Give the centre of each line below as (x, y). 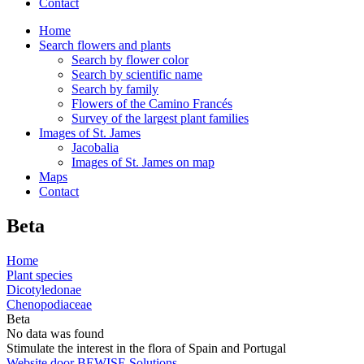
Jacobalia (95, 147)
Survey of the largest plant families (160, 118)
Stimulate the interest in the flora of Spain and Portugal (146, 348)
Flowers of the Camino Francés (152, 104)
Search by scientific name (137, 74)
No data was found (55, 333)
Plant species (39, 275)
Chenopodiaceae (49, 304)
